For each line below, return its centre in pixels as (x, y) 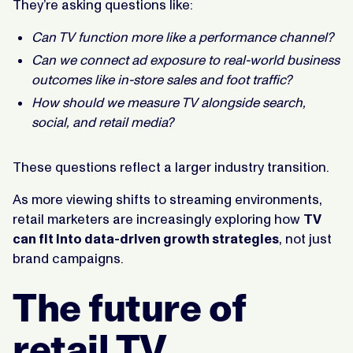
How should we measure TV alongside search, (169, 102)
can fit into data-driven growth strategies (146, 238)
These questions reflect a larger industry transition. (171, 167)
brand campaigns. (68, 258)
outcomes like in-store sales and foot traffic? (162, 79)
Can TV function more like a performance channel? (182, 37)
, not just (305, 238)
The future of (130, 307)
